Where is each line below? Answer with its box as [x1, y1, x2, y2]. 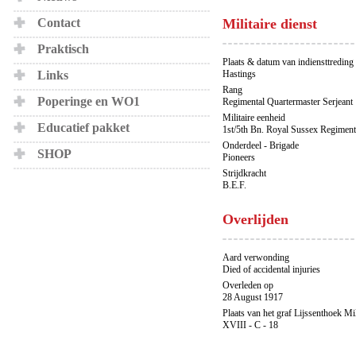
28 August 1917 [222, 292, 283, 303]
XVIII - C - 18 [222, 319, 278, 331]
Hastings [222, 68, 256, 79]
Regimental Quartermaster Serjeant [222, 96, 353, 107]
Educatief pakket [37, 121, 130, 134]
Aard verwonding [222, 252, 289, 263]
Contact [37, 16, 80, 29]
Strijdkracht [222, 168, 266, 179]
